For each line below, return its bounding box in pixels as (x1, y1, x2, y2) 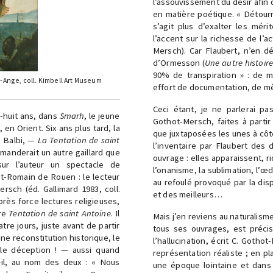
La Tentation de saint (37, 135, 120, 146)
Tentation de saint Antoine (9, 208, 111, 219)
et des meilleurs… (152, 189, 222, 200)
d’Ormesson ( (152, 57, 205, 68)
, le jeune (84, 110, 120, 121)
